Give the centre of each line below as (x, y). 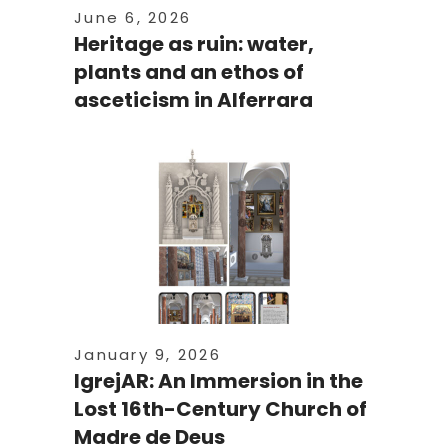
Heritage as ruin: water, (194, 44)
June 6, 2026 (132, 17)
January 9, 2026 (147, 354)
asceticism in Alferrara (193, 100)
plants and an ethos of (189, 72)
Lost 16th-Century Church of (220, 409)
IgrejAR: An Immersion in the (218, 381)
